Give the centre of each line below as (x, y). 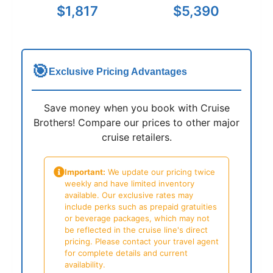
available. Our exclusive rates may (129, 195)
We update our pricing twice (160, 172)
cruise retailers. (136, 137)
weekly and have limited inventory (129, 184)
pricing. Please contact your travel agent (142, 242)
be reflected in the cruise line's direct (136, 230)
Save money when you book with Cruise (136, 108)
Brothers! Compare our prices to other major (136, 123)
